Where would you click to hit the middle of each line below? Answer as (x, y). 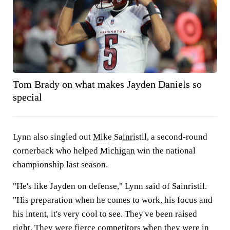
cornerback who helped (56, 150)
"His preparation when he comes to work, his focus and (113, 200)
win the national (165, 150)
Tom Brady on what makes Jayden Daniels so (107, 84)
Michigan (118, 150)
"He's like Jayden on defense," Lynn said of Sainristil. (110, 186)
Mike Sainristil (120, 137)
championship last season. (60, 164)
